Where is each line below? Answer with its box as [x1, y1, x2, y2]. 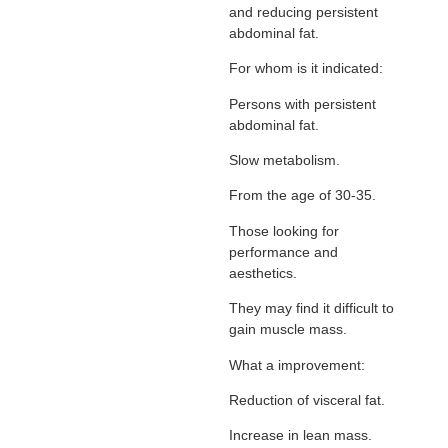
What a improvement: [228, 356, 365, 373]
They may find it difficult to [228, 300, 394, 317]
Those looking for [228, 222, 339, 239]
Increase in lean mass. [228, 427, 372, 444]
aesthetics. [228, 264, 297, 281]
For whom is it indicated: [228, 60, 383, 77]
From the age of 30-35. [228, 187, 376, 204]
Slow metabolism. [228, 152, 340, 168]
